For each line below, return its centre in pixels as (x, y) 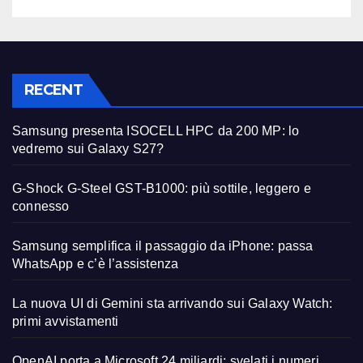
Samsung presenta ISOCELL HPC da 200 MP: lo (156, 130)
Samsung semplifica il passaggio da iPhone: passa (163, 246)
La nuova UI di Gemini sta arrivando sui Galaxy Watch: (173, 303)
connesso (41, 206)
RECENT (53, 90)
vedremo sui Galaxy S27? (88, 148)
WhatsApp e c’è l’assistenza (96, 263)
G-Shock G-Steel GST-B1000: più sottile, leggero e (162, 188)
